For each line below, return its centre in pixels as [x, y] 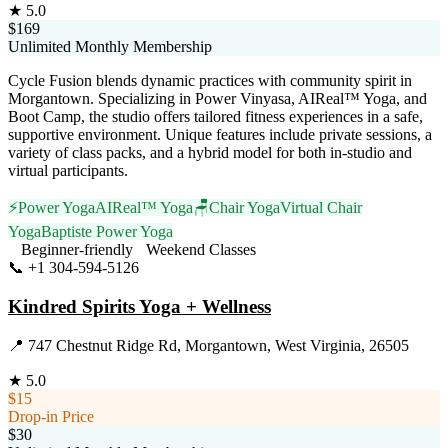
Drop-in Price [51, 416]
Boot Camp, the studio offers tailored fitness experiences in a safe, [215, 117]
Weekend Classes [201, 250]
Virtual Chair [321, 208]
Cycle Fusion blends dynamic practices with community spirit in [210, 81]
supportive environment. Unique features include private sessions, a [220, 135]
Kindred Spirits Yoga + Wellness [139, 307]
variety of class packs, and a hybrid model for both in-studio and [210, 153]
